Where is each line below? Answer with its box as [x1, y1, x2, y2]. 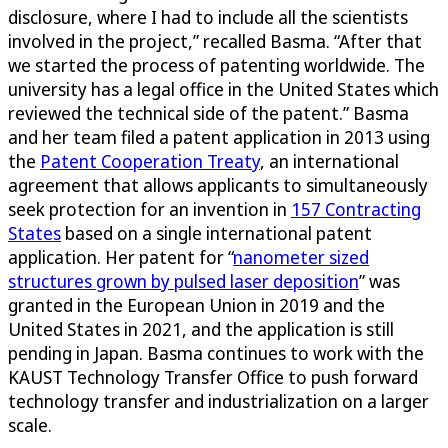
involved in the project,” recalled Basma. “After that [8, 29, 422, 54]
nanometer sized [233, 245, 369, 270]
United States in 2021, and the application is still [8, 317, 394, 342]
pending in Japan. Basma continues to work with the [8, 341, 424, 366]
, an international [260, 149, 399, 174]
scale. [8, 413, 52, 438]
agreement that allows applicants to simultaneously [8, 173, 428, 198]
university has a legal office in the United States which [8, 77, 439, 102]
